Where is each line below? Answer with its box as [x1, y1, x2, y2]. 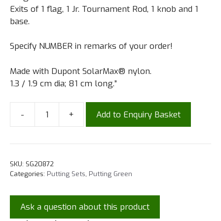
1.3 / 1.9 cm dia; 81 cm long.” [10, 77, 117, 89]
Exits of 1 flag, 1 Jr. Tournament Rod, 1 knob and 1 [10, 3, 198, 15]
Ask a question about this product [20, 201, 149, 213]
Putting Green [89, 169, 132, 179]
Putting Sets [47, 169, 85, 179]
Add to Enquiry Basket [96, 109, 181, 120]
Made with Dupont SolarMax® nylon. [10, 65, 151, 77]
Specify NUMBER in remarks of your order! [10, 40, 173, 52]
